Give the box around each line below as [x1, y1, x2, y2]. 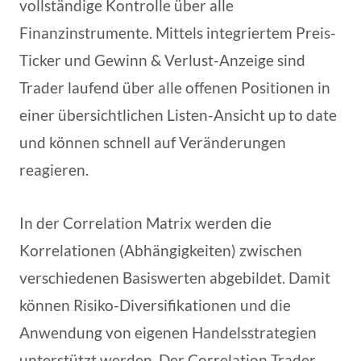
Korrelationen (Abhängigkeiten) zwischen [19, 240, 302, 259]
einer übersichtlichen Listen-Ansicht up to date [19, 105, 337, 124]
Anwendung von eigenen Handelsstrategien [19, 322, 317, 342]
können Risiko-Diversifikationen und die [19, 295, 291, 314]
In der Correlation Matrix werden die [19, 213, 272, 232]
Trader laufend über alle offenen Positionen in [19, 77, 330, 97]
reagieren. [19, 160, 89, 179]
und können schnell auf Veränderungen [19, 132, 286, 151]
